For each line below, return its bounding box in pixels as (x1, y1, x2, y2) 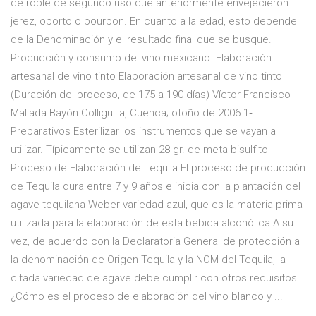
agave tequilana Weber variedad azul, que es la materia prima (11, 198, 303, 212)
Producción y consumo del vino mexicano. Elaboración (11, 51, 272, 65)
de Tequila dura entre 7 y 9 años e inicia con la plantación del (11, 180, 300, 193)
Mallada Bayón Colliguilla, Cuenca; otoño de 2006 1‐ (11, 107, 253, 120)
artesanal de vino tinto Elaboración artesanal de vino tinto (11, 70, 282, 83)
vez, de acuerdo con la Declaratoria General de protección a (11, 235, 300, 248)
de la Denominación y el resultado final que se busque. (11, 33, 272, 47)
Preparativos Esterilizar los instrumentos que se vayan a (11, 125, 276, 138)
